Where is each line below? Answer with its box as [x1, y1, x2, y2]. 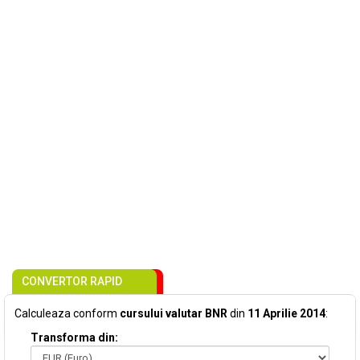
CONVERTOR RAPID [22, 275, 122, 288]
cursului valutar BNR [120, 307, 227, 320]
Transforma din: [31, 331, 118, 344]
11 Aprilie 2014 [247, 307, 325, 320]
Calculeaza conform [14, 307, 120, 320]
